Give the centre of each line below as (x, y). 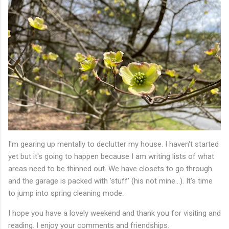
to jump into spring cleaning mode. (66, 193)
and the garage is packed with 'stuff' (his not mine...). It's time (110, 181)
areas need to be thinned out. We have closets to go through (110, 169)
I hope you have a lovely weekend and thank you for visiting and (114, 213)
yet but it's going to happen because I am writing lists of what (111, 157)
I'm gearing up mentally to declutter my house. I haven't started (113, 144)
